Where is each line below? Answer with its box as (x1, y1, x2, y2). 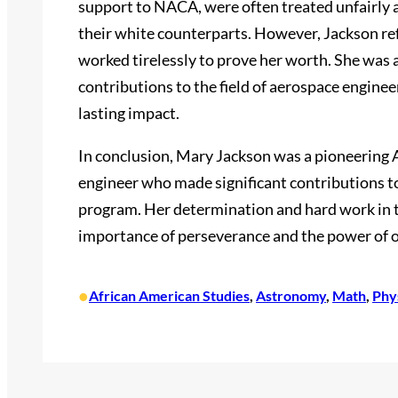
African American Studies (89, 287, 250, 304)
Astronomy (256, 287, 326, 304)
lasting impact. (78, 103, 179, 123)
